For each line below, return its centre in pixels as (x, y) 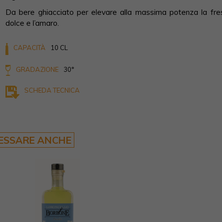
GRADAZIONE (37, 69)
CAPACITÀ (29, 47)
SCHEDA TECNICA (52, 90)
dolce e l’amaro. (32, 23)
